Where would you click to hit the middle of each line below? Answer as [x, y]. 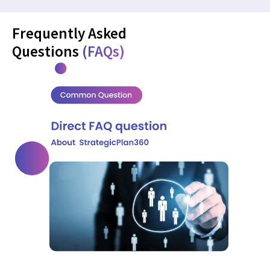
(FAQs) [103, 51]
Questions [47, 51]
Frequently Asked [69, 33]
